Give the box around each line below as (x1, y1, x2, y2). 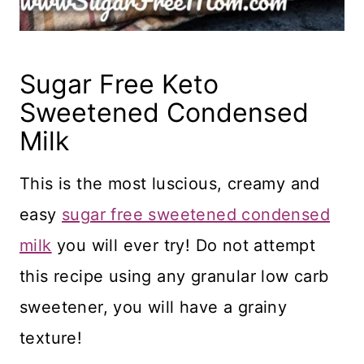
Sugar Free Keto (19, 67, 219, 100)
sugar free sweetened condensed (62, 204, 330, 224)
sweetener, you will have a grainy (19, 297, 288, 317)
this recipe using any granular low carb (19, 266, 329, 286)
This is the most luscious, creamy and (19, 173, 320, 193)
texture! (19, 327, 83, 348)
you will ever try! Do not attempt (51, 235, 316, 255)
